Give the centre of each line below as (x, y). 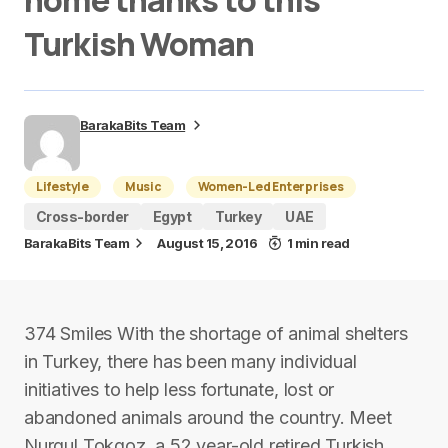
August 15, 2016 (207, 243)
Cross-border (82, 216)
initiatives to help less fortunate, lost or (179, 389)
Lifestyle (62, 186)
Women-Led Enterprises (270, 186)
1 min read (318, 243)
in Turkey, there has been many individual (190, 361)
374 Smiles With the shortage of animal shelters (216, 333)
